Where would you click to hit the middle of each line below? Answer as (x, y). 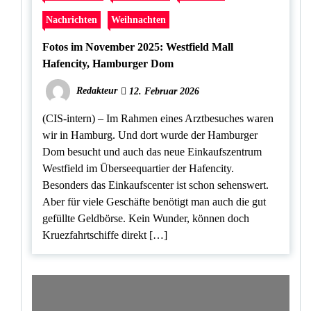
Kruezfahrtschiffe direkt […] (105, 235)
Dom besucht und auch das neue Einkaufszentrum (152, 151)
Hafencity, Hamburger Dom (108, 63)
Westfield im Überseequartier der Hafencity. (138, 168)
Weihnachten (138, 19)
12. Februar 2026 (163, 91)
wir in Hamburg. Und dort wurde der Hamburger (150, 135)
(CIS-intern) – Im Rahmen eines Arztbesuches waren (158, 118)
